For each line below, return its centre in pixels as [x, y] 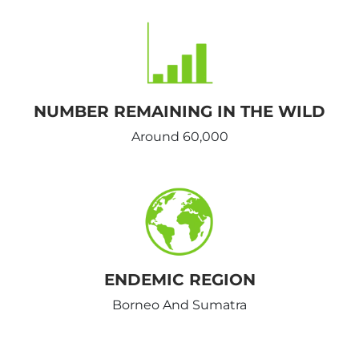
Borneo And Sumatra [179, 305]
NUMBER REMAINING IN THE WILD [179, 111]
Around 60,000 [179, 136]
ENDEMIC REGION [179, 279]
